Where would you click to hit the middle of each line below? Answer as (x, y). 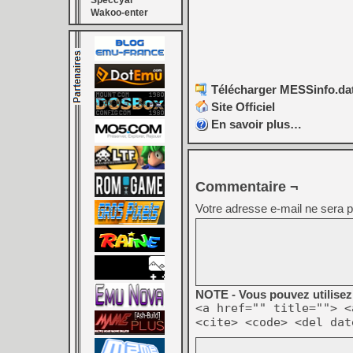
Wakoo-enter (119, 13)
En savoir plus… (256, 124)
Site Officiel (243, 107)
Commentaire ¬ (247, 187)
